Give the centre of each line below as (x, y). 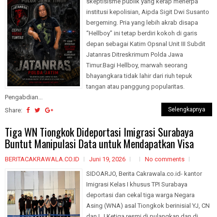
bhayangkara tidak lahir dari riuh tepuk (139, 76)
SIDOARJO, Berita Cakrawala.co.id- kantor (144, 174)
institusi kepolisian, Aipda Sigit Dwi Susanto (148, 12)
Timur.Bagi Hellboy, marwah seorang (137, 65)
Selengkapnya (187, 109)
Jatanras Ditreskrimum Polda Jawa (135, 54)
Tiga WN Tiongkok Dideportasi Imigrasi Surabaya (99, 132)
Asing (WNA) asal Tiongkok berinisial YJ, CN (148, 206)
